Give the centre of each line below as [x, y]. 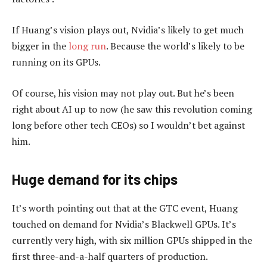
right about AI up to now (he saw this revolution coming [132, 109]
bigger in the [40, 46]
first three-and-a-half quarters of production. [110, 256]
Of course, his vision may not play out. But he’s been [123, 93]
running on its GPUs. [56, 62]
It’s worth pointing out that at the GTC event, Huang [125, 208]
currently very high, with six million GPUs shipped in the [132, 240]
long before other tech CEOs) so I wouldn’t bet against [128, 125]
